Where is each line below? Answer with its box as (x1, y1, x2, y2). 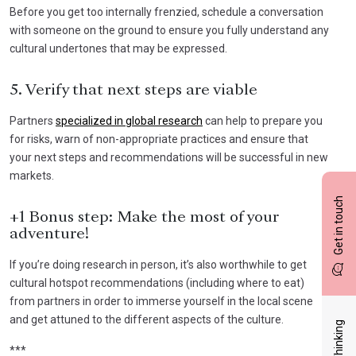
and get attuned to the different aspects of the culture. (10, 312, 284, 326)
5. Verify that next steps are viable (10, 83, 257, 98)
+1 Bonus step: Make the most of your (10, 210, 278, 225)
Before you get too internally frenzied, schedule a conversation (10, 5, 323, 18)
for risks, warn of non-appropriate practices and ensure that (10, 132, 308, 145)
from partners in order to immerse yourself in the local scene (10, 294, 313, 308)
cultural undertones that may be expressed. (10, 41, 227, 55)
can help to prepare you (203, 114, 323, 127)
